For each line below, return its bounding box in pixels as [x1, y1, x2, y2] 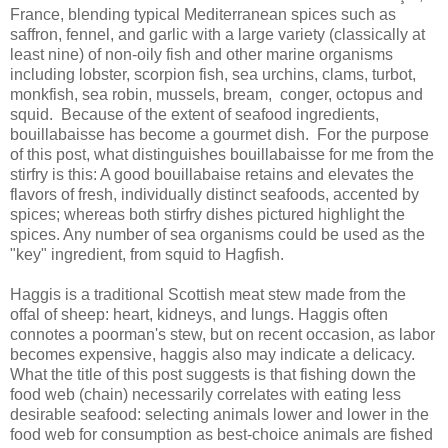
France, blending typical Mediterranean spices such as [10, 5, 396, 23]
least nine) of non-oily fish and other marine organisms [10, 45, 393, 63]
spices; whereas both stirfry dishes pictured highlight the [10, 205, 405, 223]
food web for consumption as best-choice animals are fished [10, 425, 433, 443]
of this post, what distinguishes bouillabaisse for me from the [10, 145, 434, 163]
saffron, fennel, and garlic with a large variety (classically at [10, 25, 425, 43]
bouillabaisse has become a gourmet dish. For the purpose [10, 125, 429, 143]
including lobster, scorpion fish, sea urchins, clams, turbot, [10, 65, 416, 83]
